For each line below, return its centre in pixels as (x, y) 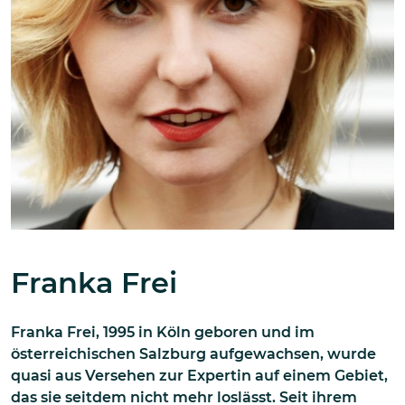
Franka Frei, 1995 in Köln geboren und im (163, 332)
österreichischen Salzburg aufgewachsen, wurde (193, 353)
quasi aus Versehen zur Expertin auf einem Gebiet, (199, 375)
